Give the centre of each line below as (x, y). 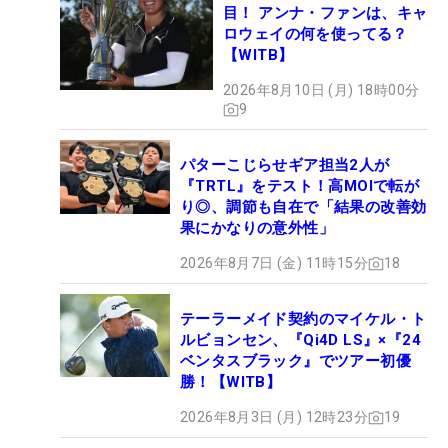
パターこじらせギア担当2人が (285, 165)
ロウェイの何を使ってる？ (315, 34)
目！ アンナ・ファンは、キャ (325, 13)
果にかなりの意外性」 (257, 228)
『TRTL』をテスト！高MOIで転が (300, 186)
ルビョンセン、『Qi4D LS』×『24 (300, 340)
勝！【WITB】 (231, 382)
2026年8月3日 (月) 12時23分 (274, 417)
